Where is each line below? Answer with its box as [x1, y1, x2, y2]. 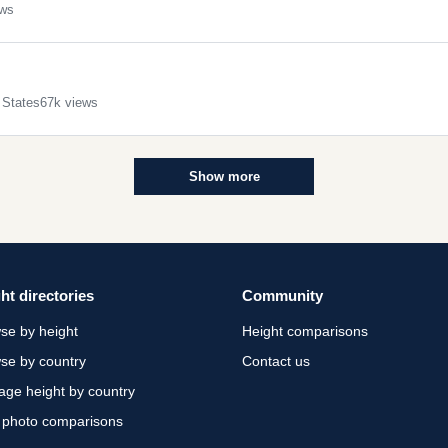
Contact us [242, 353, 310, 370]
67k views [40, 95, 98, 111]
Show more [188, 169, 260, 185]
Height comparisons [242, 323, 368, 340]
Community [242, 287, 323, 305]
